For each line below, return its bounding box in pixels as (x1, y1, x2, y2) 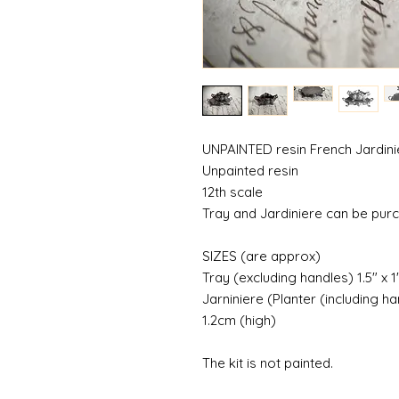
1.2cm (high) (202, 311, 276, 329)
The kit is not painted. (202, 354, 333, 371)
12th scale (202, 183, 263, 200)
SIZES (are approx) (202, 247, 321, 265)
